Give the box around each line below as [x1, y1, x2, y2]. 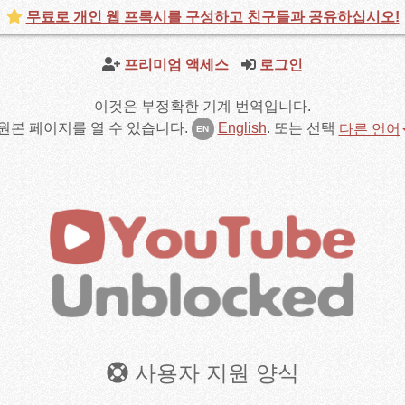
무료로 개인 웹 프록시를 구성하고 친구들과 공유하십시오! [25, 9, 400, 24]
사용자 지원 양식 [127, 360, 299, 385]
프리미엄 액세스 [124, 57, 229, 72]
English [217, 120, 267, 136]
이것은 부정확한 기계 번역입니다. [94, 99, 311, 114]
